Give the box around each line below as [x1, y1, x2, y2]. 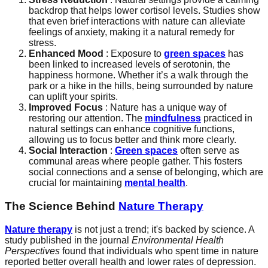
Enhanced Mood [29, 48, 103, 59]
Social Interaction [29, 145, 108, 156]
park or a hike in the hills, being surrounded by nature [29, 81, 253, 92]
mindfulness [145, 113, 201, 124]
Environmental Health [132, 234, 224, 245]
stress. [29, 38, 56, 48]
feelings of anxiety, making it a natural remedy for [29, 27, 234, 38]
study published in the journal [5, 234, 132, 245]
